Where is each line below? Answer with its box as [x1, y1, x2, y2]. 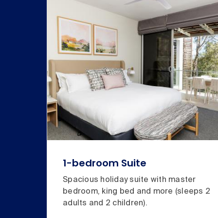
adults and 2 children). [63, 199, 147, 207]
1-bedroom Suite [63, 156, 146, 170]
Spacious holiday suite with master [63, 176, 196, 184]
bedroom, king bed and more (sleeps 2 [63, 187, 210, 196]
